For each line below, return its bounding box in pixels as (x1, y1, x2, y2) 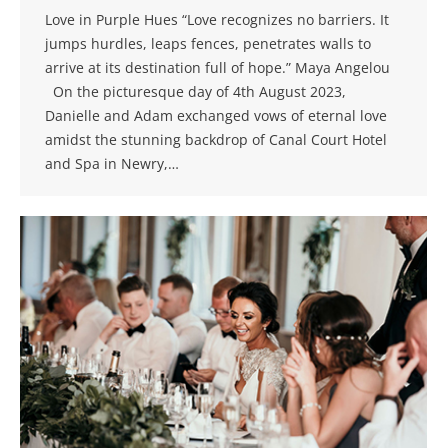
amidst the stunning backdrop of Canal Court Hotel (45, 129, 387, 149)
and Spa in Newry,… (45, 153, 179, 173)
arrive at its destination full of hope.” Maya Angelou (45, 57, 398, 77)
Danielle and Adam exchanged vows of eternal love (45, 105, 387, 125)
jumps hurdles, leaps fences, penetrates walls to (45, 33, 371, 53)
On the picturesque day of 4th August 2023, (45, 81, 346, 101)
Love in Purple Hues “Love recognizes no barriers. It (45, 9, 389, 29)
